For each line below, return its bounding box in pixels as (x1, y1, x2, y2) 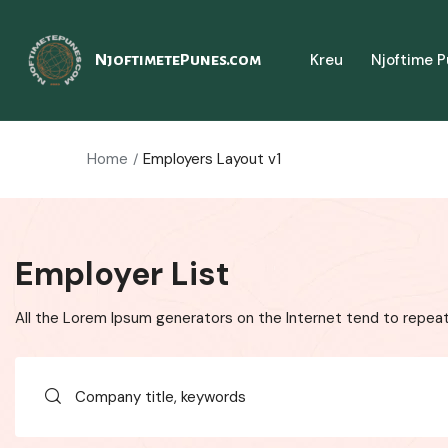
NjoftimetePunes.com (95, 51, 261, 69)
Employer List (15, 253, 230, 295)
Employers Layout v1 (143, 149, 281, 169)
